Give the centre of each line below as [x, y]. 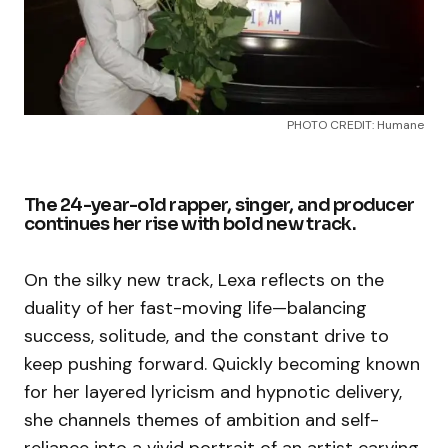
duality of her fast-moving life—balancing [195, 307]
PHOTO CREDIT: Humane [355, 124]
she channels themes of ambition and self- [201, 419]
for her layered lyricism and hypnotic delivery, [213, 391]
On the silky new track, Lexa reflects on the [204, 279]
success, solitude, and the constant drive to [206, 335]
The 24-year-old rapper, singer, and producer [219, 204]
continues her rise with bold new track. [190, 223]
